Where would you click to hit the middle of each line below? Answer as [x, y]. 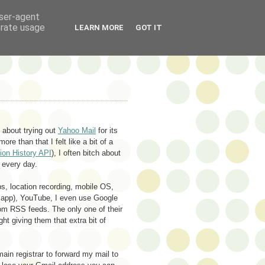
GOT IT [149, 28]
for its [107, 130]
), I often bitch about [86, 153]
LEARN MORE [99, 28]
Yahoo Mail [77, 130]
